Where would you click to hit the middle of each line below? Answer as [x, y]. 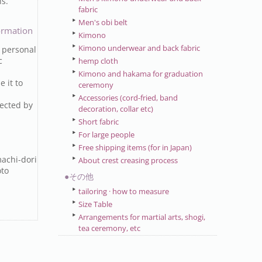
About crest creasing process [128, 160]
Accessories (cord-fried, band [128, 98]
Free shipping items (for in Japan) [135, 147]
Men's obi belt [103, 22]
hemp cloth [99, 61]
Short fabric [99, 122]
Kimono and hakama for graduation [141, 74]
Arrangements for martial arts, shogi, [142, 217]
